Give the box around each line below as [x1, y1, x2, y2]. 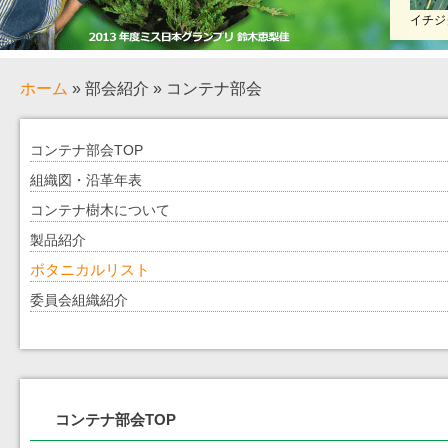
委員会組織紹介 [30, 292, 128, 308]
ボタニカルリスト [30, 261, 150, 278]
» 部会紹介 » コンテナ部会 [68, 80, 262, 97]
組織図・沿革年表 [30, 172, 142, 188]
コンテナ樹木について [30, 202, 170, 218]
